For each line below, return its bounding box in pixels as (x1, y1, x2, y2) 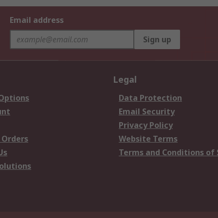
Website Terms (119, 133, 178, 144)
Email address (10, 15, 64, 25)
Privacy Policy (119, 120, 173, 130)
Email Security (119, 106, 175, 117)
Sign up (143, 34, 171, 45)
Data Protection (119, 92, 182, 103)
